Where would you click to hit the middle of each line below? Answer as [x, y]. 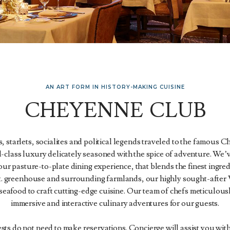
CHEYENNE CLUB [115, 111]
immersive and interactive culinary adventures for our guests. [115, 203]
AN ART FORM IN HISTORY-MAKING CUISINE [115, 87]
